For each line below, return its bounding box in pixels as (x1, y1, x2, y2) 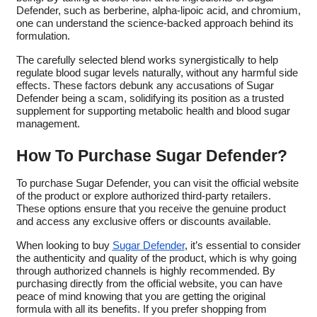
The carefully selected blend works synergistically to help (16, 54, 278, 66)
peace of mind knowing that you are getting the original (16, 290, 265, 302)
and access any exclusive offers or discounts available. (16, 215, 271, 227)
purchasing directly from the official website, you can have (16, 277, 282, 289)
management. (16, 117, 80, 129)
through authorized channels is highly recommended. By (16, 265, 275, 277)
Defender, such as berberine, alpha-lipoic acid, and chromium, (16, 4, 301, 16)
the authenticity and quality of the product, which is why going (16, 252, 296, 264)
